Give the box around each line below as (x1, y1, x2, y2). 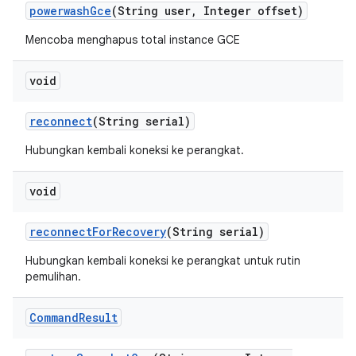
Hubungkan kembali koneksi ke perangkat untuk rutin (25, 253, 300, 268)
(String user (111, 3, 191, 18)
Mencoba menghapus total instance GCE (25, 33, 240, 47)
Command (29, 310, 79, 325)
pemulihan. (25, 269, 81, 284)
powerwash (29, 3, 90, 18)
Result (79, 310, 118, 325)
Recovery (112, 224, 166, 239)
